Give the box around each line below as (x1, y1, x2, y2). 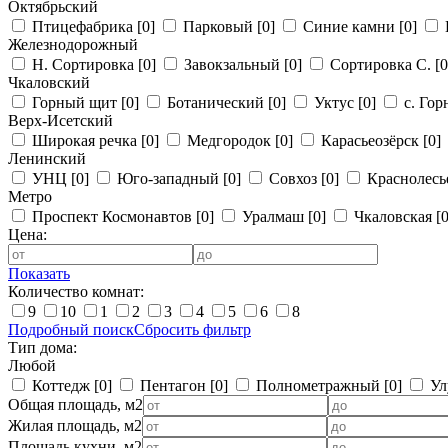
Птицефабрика (32, 18, 137, 35)
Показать (8, 265, 70, 282)
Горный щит (32, 94, 121, 111)
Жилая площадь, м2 (8, 417, 142, 434)
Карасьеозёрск (321, 132, 423, 149)
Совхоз (269, 170, 321, 187)
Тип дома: (8, 339, 77, 356)
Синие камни (303, 18, 399, 35)
